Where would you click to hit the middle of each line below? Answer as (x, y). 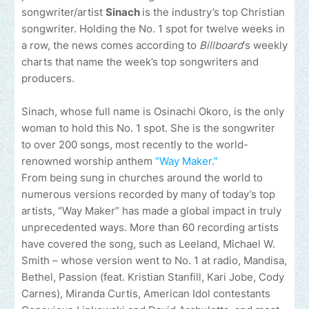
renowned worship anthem (88, 161)
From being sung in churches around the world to (142, 178)
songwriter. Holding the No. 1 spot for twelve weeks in (153, 29)
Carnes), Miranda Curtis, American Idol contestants (146, 294)
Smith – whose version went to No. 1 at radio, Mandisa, (154, 261)
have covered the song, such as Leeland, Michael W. (148, 244)
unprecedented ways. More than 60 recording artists (150, 228)
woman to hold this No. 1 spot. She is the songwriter (148, 128)
